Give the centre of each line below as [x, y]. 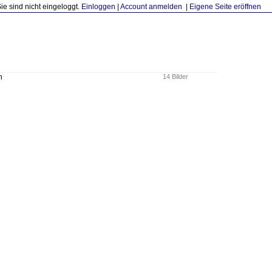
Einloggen [98, 7]
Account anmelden [151, 7]
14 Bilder [175, 76]
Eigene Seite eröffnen [225, 7]
